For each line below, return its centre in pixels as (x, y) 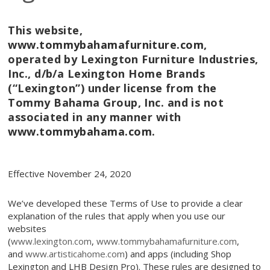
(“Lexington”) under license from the (112, 88)
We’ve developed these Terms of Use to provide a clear (126, 203)
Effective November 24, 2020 (70, 174)
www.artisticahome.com (75, 254)
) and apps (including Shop (178, 254)
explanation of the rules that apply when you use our (117, 216)
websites (27, 229)
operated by (44, 59)
